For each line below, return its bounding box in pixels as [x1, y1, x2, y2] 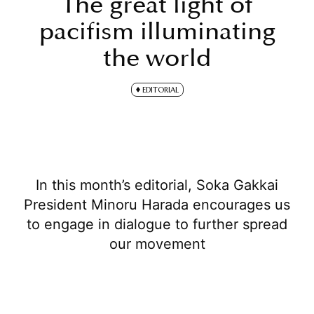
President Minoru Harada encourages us [24, 196, 290, 214]
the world [103, 43, 211, 73]
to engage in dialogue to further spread [27, 216, 287, 233]
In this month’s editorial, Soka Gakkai [36, 177, 278, 194]
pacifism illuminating [39, 16, 275, 46]
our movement [109, 235, 205, 253]
